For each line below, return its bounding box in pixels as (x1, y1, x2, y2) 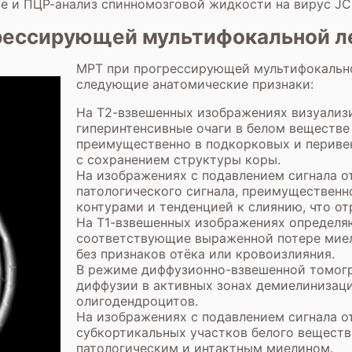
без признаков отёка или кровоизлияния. (76, 246, 335, 262)
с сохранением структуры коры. (76, 152, 280, 167)
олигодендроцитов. (76, 293, 198, 309)
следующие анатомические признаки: (76, 76, 313, 92)
